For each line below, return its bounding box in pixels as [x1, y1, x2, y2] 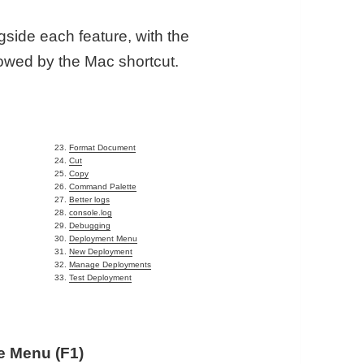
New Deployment [69, 247, 133, 257]
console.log [69, 208, 113, 218]
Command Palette [69, 182, 137, 192]
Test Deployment [69, 273, 132, 283]
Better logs [69, 195, 110, 205]
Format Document [69, 143, 136, 153]
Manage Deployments [69, 260, 152, 270]
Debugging [69, 221, 111, 231]
